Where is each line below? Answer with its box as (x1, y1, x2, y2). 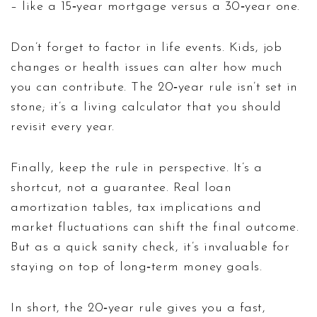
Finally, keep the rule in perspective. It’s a (11, 161, 263, 175)
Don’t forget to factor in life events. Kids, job (11, 40, 282, 54)
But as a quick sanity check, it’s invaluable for (11, 240, 289, 254)
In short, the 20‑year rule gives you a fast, (11, 301, 265, 315)
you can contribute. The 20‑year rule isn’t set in (11, 80, 298, 94)
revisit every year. (11, 120, 115, 134)
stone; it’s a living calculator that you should (11, 100, 282, 114)
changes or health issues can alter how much (11, 60, 283, 74)
